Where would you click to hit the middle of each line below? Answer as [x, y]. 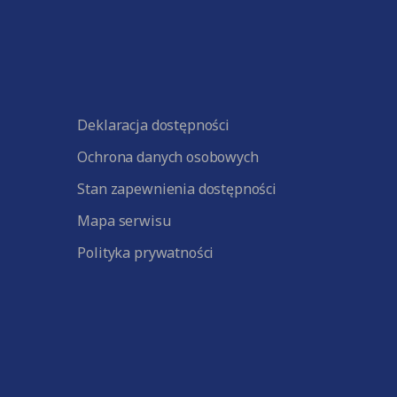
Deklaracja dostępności [153, 125]
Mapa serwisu [124, 221]
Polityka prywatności [146, 253]
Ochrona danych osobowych [168, 157]
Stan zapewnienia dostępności [177, 189]
